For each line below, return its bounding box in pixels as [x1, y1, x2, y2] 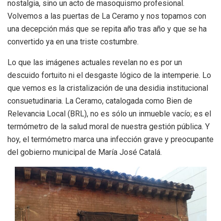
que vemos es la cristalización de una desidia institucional [7, 83, 208, 93]
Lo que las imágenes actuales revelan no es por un [7, 57, 182, 67]
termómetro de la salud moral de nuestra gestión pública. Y [7, 121, 210, 131]
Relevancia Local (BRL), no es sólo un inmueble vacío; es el [7, 109, 211, 118]
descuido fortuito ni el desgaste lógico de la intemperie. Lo [7, 70, 211, 80]
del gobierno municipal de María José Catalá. [7, 147, 162, 157]
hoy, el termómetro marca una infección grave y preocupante [7, 134, 214, 144]
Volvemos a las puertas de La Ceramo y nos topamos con [7, 11, 206, 21]
